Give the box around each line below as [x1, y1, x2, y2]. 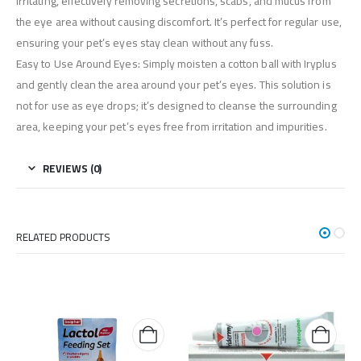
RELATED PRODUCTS [16, 227, 110, 247]
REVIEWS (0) [43, 159, 102, 179]
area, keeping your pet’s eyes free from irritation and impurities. [16, 116, 327, 138]
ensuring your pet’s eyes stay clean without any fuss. [16, 32, 273, 54]
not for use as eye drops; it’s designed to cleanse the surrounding [16, 95, 337, 117]
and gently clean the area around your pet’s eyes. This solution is [16, 74, 331, 96]
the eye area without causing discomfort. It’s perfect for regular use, [16, 11, 342, 33]
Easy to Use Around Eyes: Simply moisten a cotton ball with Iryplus [16, 53, 337, 75]
